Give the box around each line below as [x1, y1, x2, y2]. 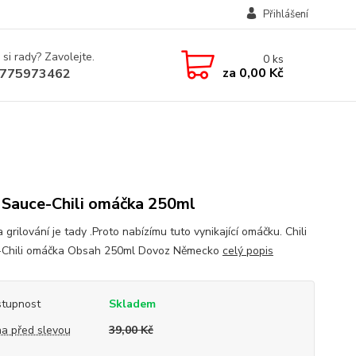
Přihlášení [262, 7, 308, 21]
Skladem [108, 296, 156, 311]
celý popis [222, 243, 273, 258]
